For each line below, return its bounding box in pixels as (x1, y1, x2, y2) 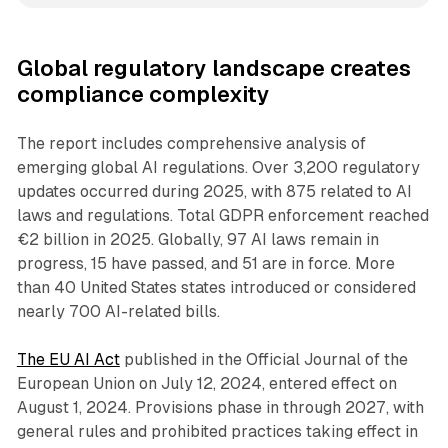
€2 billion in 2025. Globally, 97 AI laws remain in (16, 229, 379, 249)
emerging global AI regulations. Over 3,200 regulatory (16, 157, 420, 177)
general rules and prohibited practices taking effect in (16, 421, 418, 441)
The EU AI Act (16, 349, 120, 369)
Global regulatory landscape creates (16, 55, 411, 81)
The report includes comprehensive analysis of (16, 133, 366, 153)
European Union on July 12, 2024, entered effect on (16, 373, 397, 393)
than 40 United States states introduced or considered (16, 277, 416, 297)
